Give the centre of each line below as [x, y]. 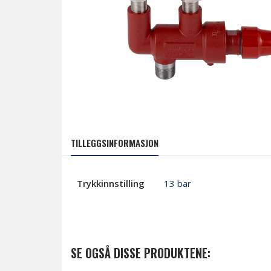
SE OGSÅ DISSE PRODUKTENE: [141, 253]
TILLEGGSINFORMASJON [115, 142]
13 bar [178, 183]
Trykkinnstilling [111, 183]
